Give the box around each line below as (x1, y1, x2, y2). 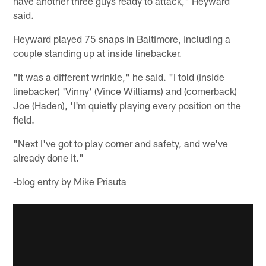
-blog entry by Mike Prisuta (13, 175, 127, 187)
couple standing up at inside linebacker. (13, 46, 182, 59)
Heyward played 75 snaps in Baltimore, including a (13, 32, 231, 45)
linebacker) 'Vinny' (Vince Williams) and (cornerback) (13, 84, 237, 97)
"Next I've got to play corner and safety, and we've (13, 137, 229, 149)
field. (13, 113, 35, 125)
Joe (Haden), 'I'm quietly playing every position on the (13, 99, 242, 111)
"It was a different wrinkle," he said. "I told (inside (13, 70, 225, 83)
